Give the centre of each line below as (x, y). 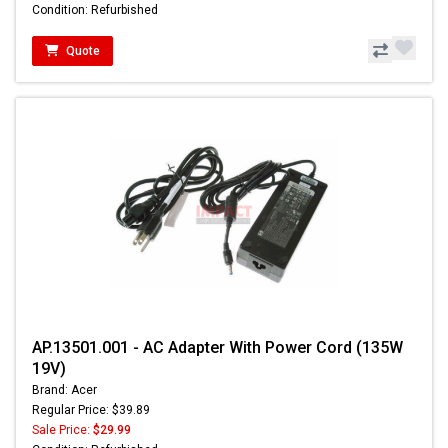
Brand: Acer (64, 389)
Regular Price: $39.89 (91, 409)
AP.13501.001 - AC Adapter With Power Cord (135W (217, 347)
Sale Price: (62, 429)
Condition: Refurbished (95, 9)
